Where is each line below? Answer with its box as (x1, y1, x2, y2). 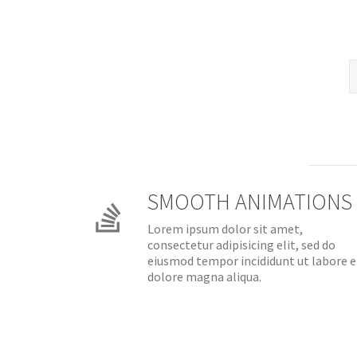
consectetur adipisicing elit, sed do (147, 237, 335, 253)
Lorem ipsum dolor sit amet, (147, 221, 303, 237)
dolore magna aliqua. (147, 269, 261, 284)
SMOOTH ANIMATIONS (147, 187, 352, 216)
